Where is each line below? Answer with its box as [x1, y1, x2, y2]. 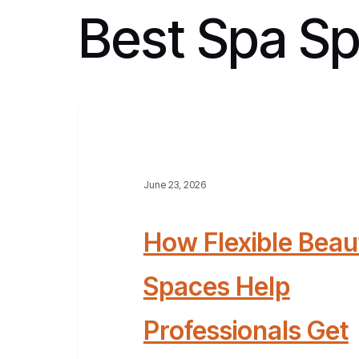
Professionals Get [143, 315, 349, 347]
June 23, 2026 [143, 179, 206, 192]
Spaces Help [143, 271, 290, 303]
